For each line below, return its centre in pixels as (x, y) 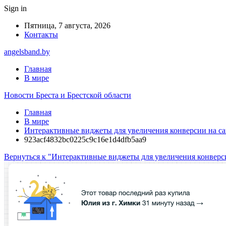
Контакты (41, 35)
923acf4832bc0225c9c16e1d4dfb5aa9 (85, 139)
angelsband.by (27, 52)
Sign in (15, 8)
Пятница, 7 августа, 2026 (67, 25)
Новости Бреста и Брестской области (68, 95)
